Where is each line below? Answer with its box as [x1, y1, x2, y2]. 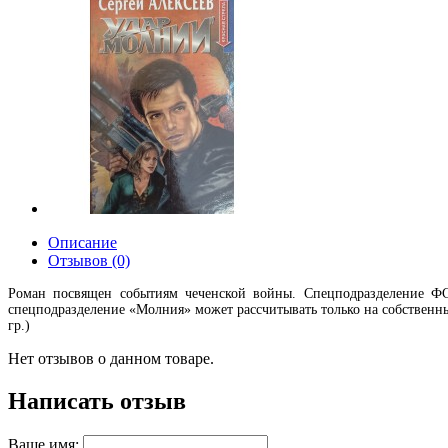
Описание [48, 234, 117, 251]
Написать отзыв [8, 387, 186, 414]
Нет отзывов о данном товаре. [8, 350, 214, 367]
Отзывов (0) [48, 252, 130, 269]
